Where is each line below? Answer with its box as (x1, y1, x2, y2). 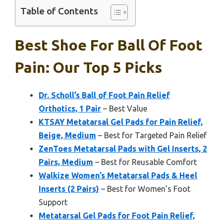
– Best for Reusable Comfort (93, 157, 197, 166)
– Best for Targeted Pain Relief (96, 130, 207, 140)
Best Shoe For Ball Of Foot (15, 36, 203, 54)
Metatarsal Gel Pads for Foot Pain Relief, (39, 211, 195, 220)
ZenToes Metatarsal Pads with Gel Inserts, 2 (39, 144, 207, 153)
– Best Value (101, 104, 147, 113)
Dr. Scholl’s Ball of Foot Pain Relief (39, 90, 170, 100)
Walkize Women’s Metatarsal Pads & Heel (39, 170, 197, 180)
